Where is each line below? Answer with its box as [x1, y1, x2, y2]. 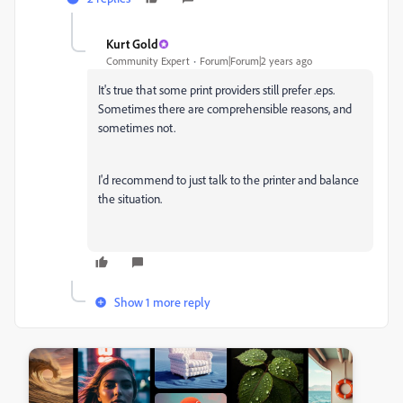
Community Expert [106, 54, 190, 67]
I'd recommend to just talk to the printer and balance [98, 172, 359, 187]
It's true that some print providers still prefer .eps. [98, 82, 335, 97]
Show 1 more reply [114, 294, 210, 309]
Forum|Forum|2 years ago [200, 54, 312, 67]
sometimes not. [98, 120, 175, 135]
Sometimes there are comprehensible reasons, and [98, 101, 352, 116]
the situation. [98, 191, 162, 206]
